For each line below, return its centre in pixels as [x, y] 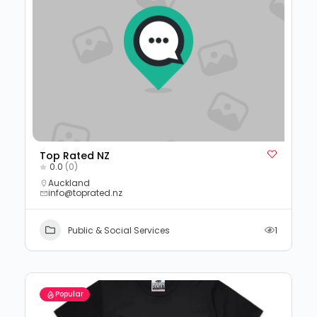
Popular [69, 294]
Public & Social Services [119, 230]
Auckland [69, 183]
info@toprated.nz [85, 193]
